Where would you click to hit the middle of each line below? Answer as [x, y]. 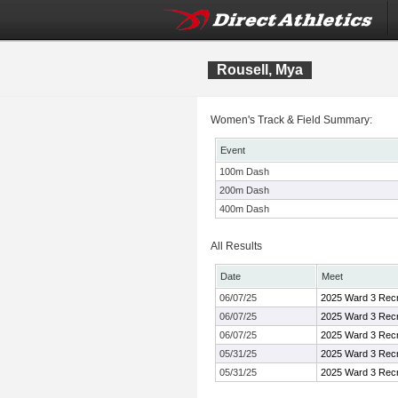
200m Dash [244, 190]
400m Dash [244, 209]
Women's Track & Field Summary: [291, 120]
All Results [236, 246]
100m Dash [244, 171]
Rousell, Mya [260, 70]
